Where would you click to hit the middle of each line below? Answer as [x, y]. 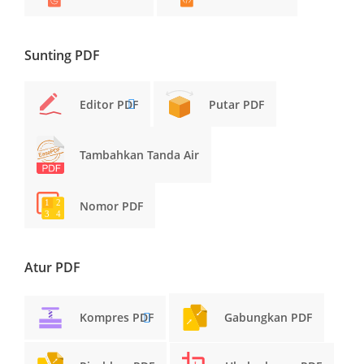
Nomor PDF [111, 206]
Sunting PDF [62, 55]
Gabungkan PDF [268, 318]
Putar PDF [236, 104]
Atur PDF [52, 268]
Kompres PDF [117, 318]
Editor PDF [109, 104]
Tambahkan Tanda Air [139, 155]
